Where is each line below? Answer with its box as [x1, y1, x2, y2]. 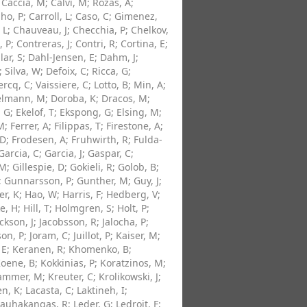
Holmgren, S [55, 201, 112, 214]
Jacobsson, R [39, 215, 97, 228]
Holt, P [117, 201, 147, 214]
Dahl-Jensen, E [28, 51, 95, 64]
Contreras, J [16, 37, 70, 50]
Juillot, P [73, 229, 110, 242]
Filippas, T [54, 119, 101, 132]
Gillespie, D [12, 160, 64, 173]
